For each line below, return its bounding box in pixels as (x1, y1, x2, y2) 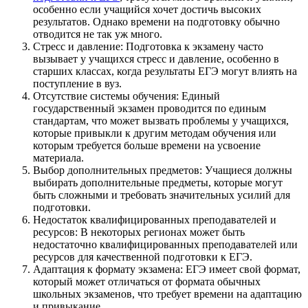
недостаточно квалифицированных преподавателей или (33, 239, 298, 251)
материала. (33, 152, 84, 164)
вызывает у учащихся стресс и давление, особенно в (33, 53, 279, 65)
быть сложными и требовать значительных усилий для (33, 189, 290, 201)
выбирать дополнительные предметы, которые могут (33, 177, 283, 189)
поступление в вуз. (33, 78, 122, 90)
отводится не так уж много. (33, 28, 162, 41)
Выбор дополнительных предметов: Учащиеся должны (33, 164, 292, 177)
